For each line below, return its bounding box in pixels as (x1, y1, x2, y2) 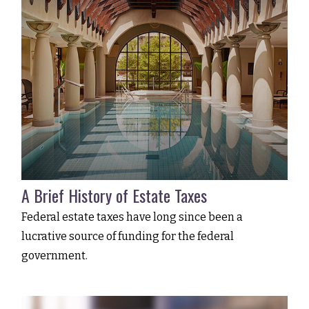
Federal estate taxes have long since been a (21, 210, 243, 224)
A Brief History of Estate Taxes (21, 183, 208, 208)
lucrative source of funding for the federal (21, 230, 235, 243)
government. (21, 249, 88, 263)
